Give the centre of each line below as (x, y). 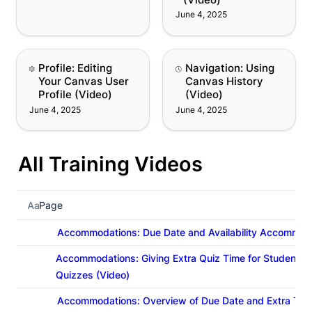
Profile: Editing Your (69, 56)
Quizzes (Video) (93, 275)
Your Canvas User (83, 81)
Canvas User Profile (69, 70)
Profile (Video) (75, 95)
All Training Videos (110, 164)
